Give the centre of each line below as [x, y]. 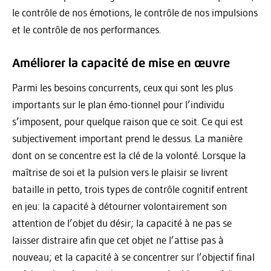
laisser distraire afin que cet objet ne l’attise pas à [118, 240]
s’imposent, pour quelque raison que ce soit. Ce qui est [128, 121]
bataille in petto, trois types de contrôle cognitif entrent [130, 189]
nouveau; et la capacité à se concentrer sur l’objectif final [133, 256]
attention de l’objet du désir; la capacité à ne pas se [122, 223]
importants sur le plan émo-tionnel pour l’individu [118, 104]
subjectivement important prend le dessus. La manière [127, 138]
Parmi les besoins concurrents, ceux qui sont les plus [122, 87]
